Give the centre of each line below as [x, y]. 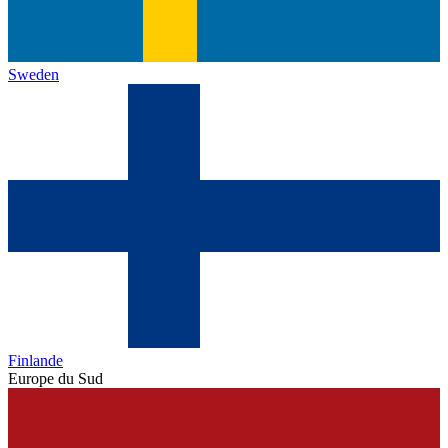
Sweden [33, 75]
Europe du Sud [55, 379]
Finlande [35, 361]
